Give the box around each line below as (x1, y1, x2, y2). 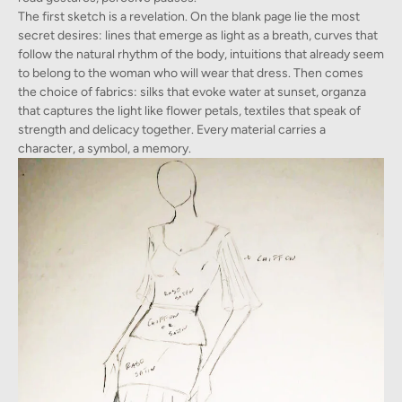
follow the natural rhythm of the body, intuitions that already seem (18, 46, 384, 62)
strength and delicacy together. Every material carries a (18, 121, 326, 137)
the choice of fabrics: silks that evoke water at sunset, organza (18, 83, 366, 100)
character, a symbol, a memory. (18, 140, 191, 156)
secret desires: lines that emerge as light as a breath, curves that (18, 27, 378, 43)
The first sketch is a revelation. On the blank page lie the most (18, 8, 360, 24)
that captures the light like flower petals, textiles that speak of (18, 102, 361, 118)
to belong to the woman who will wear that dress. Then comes (18, 65, 363, 81)
